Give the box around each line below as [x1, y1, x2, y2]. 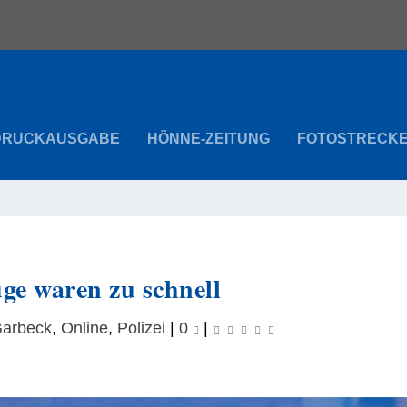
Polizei [116, 319, 165, 337]
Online [60, 319, 108, 337]
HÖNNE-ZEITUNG [147, 131, 271, 146]
